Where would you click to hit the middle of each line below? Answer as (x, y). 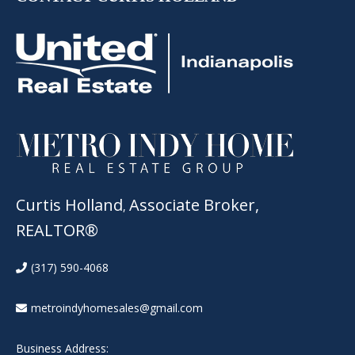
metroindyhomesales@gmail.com (117, 307)
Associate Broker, (194, 204)
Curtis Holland (69, 204)
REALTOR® (57, 230)
